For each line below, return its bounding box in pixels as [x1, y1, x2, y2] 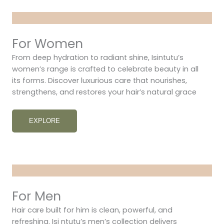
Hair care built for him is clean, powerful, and [12, 204, 172, 215]
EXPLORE [29, 116, 60, 124]
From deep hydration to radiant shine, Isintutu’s [12, 52, 183, 62]
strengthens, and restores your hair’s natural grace [12, 86, 196, 97]
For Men [12, 187, 61, 205]
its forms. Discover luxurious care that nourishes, [12, 75, 187, 85]
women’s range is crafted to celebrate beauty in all [12, 63, 198, 74]
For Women [12, 34, 83, 52]
